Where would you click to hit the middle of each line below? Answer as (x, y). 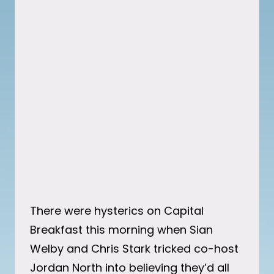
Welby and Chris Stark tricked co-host (134, 248)
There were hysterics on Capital (117, 210)
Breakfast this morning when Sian (121, 229)
